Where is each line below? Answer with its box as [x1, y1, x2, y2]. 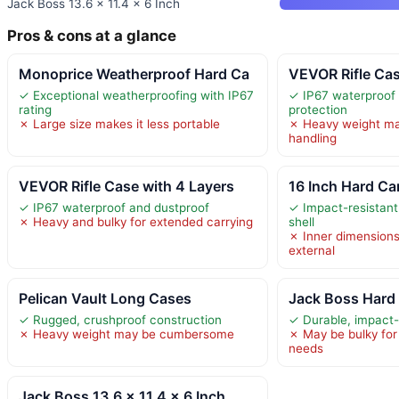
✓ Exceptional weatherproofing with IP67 [19, 87, 254, 102]
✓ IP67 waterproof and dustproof [19, 199, 209, 215]
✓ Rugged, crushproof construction [19, 312, 222, 327]
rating [19, 102, 52, 117]
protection [289, 102, 348, 117]
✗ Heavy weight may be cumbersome [19, 326, 234, 341]
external [289, 242, 336, 257]
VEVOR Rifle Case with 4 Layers [19, 176, 234, 195]
